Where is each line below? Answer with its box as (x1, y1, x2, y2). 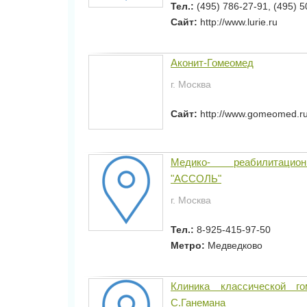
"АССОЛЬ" (171, 173, 221, 184)
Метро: (171, 240, 208, 251)
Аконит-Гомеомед (171, 57, 254, 69)
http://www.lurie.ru (200, 16, 278, 27)
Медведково (208, 240, 262, 251)
